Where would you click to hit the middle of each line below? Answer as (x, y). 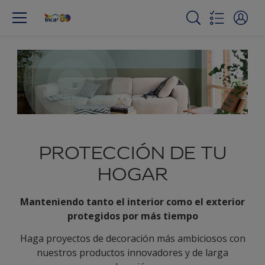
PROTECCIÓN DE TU (132, 153)
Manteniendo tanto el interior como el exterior (132, 202)
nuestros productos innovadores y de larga (132, 253)
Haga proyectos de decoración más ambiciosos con (132, 239)
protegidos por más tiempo (132, 216)
